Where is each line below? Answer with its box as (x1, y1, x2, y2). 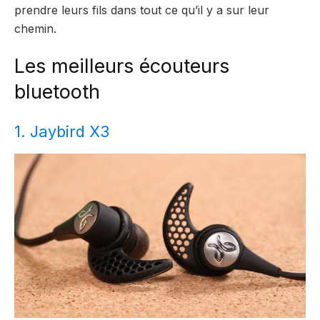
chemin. (14, 21, 56, 36)
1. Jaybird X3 (14, 122, 109, 141)
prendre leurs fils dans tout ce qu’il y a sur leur (14, 2, 269, 17)
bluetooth (14, 80, 100, 104)
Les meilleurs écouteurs (14, 54, 229, 79)
